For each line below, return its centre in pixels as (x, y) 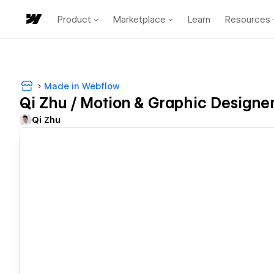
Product (74, 19)
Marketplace (139, 19)
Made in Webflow (82, 86)
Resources (248, 19)
